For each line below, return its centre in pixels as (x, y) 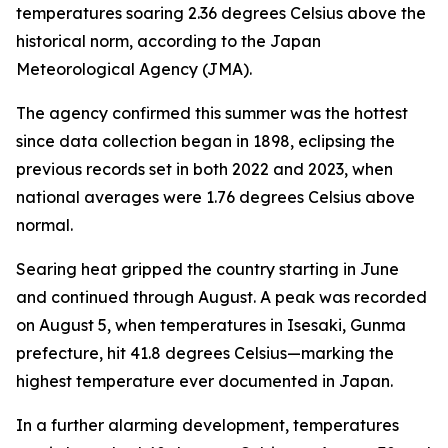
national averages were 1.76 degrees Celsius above (215, 197)
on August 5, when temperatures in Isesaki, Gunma (211, 325)
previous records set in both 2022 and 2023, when (204, 169)
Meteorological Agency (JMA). (134, 69)
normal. (44, 225)
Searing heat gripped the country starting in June (207, 269)
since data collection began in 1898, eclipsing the (205, 141)
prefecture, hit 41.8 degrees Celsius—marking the (205, 353)
